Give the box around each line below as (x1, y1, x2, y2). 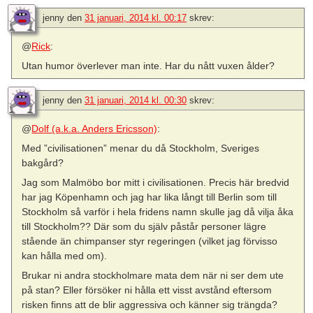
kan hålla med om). (22, 250, 108, 262)
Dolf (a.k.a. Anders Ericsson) (31, 122, 158, 134)
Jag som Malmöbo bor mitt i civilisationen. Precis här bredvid (22, 177, 290, 189)
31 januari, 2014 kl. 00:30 (85, 94, 187, 105)
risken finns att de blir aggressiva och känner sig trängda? (22, 299, 278, 311)
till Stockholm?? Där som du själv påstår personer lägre (22, 221, 267, 233)
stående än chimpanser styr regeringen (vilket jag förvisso (22, 235, 278, 247)
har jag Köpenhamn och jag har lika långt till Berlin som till (22, 191, 277, 203)
